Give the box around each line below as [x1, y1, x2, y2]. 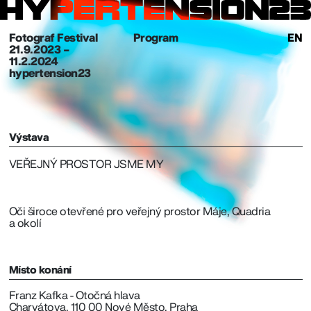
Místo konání [8, 264, 72, 276]
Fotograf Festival [8, 32, 97, 44]
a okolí [8, 217, 41, 229]
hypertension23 [8, 67, 91, 79]
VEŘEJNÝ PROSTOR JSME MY [8, 158, 163, 170]
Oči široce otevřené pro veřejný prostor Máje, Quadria [8, 205, 270, 217]
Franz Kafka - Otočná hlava [8, 290, 140, 302]
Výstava [8, 132, 49, 143]
